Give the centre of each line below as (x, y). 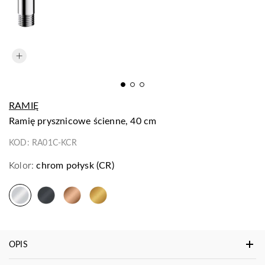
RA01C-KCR (54, 142)
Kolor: (22, 165)
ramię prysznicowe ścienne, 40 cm (86, 120)
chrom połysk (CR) (75, 165)
